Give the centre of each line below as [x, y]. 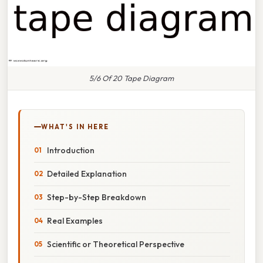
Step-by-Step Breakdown [97, 197]
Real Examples [75, 220]
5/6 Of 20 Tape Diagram [131, 78]
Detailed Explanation [87, 173]
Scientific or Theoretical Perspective [116, 244]
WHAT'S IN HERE [75, 127]
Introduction [71, 150]
